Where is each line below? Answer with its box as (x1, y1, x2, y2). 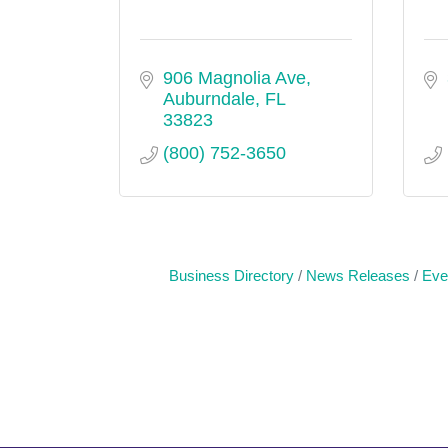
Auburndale (162, 89, 255, 109)
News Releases (306, 267, 410, 284)
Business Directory (169, 267, 294, 284)
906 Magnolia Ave (162, 68, 306, 88)
